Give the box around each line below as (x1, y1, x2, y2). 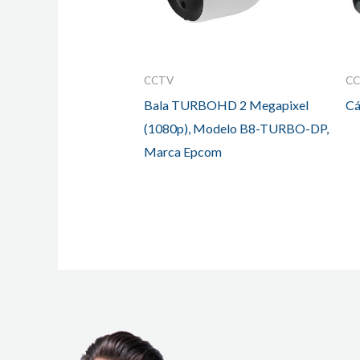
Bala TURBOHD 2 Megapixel (143, 96, 309, 112)
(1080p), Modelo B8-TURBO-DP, (143, 120, 329, 136)
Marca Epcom (143, 143, 222, 159)
